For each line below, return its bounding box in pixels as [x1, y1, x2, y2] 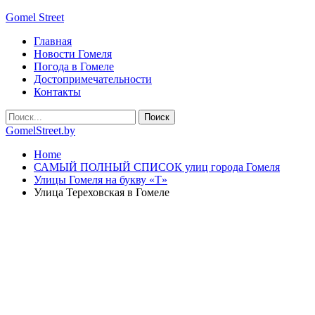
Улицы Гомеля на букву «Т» [34, 174, 167, 186]
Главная [34, 35, 72, 47]
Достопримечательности [34, 73, 152, 85]
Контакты [34, 86, 81, 98]
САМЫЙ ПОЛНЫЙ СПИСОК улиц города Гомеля [34, 161, 280, 173]
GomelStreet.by [6, 124, 75, 136]
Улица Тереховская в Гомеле [34, 186, 169, 198]
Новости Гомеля [34, 48, 112, 60]
